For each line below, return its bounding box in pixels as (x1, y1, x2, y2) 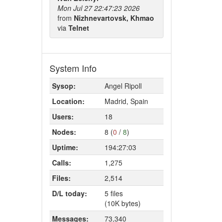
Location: (52, 96, 85, 106)
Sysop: (52, 81, 76, 91)
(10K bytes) (104, 198, 141, 208)
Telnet (68, 23, 89, 33)
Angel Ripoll (104, 81, 142, 91)
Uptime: (52, 142, 78, 152)
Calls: (52, 158, 71, 167)
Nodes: (52, 127, 76, 137)
